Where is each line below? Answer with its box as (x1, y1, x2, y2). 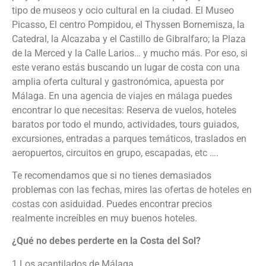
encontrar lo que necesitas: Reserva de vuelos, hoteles (12, 104, 236, 116)
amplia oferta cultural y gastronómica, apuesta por (12, 75, 224, 87)
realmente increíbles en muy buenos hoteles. (12, 212, 197, 224)
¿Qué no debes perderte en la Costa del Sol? (12, 235, 201, 247)
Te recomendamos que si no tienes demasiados (12, 169, 211, 181)
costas (12, 198, 40, 210)
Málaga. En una (12, 90, 80, 102)
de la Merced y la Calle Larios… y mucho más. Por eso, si (12, 47, 248, 59)
